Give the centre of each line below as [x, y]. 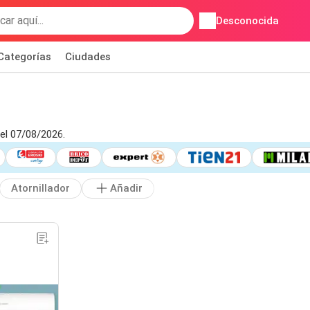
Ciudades [88, 57]
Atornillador [40, 189]
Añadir [126, 189]
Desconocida [247, 21]
